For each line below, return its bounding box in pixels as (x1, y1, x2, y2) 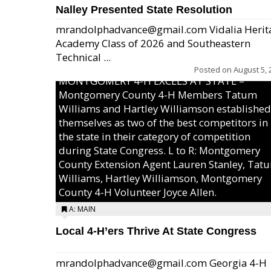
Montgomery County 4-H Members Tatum (59, 88, 257, 102)
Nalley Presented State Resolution (56, 4, 232, 16)
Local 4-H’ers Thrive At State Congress (56, 225, 256, 237)
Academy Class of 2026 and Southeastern (56, 36, 250, 50)
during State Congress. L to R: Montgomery (59, 143, 260, 157)
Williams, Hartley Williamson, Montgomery (59, 171, 262, 185)
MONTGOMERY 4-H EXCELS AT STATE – (59, 74, 244, 88)
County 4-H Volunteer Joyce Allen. (59, 185, 217, 199)
